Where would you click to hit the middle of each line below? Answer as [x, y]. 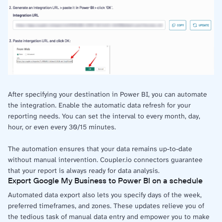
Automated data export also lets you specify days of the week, [105, 195]
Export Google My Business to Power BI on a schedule [105, 181]
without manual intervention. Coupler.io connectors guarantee [105, 160]
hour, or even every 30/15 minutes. [62, 127]
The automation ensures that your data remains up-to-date [100, 149]
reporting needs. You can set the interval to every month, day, [104, 116]
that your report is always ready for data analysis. [84, 171]
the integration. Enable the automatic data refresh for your [99, 105]
